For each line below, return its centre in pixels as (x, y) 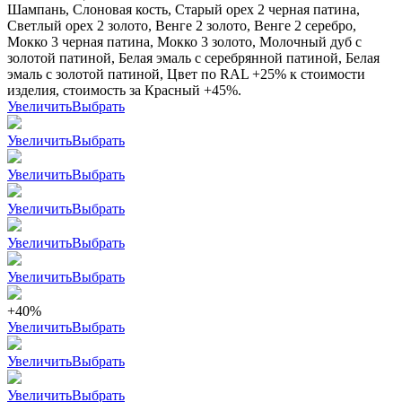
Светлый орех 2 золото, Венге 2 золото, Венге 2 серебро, (182, 26)
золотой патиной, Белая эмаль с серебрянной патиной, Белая (193, 58)
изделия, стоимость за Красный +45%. (124, 91)
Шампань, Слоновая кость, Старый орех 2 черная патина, (184, 10)
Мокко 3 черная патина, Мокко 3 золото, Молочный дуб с (184, 42)
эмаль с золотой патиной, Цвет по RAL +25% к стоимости (186, 74)
